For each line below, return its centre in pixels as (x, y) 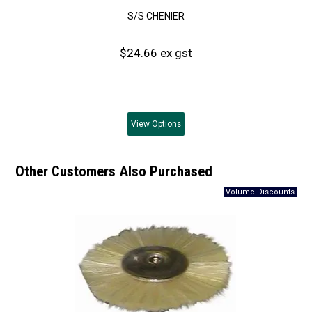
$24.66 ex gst (156, 53)
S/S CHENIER (156, 16)
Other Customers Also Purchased (114, 171)
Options (165, 124)
